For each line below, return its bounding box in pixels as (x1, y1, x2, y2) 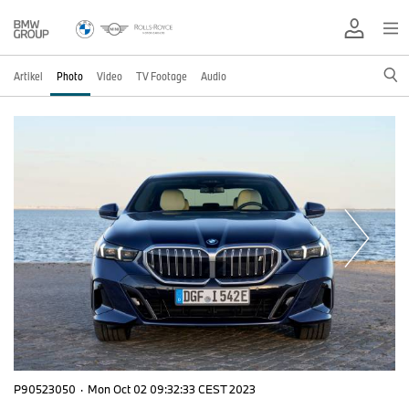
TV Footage (136, 68, 187, 83)
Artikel (14, 68, 43, 83)
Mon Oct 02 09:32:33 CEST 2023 (88, 382, 256, 397)
